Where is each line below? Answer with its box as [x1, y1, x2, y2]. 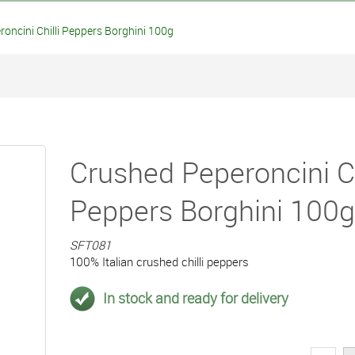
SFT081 [70, 236, 111, 253]
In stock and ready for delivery [103, 288, 288, 308]
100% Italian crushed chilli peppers [70, 253, 249, 269]
